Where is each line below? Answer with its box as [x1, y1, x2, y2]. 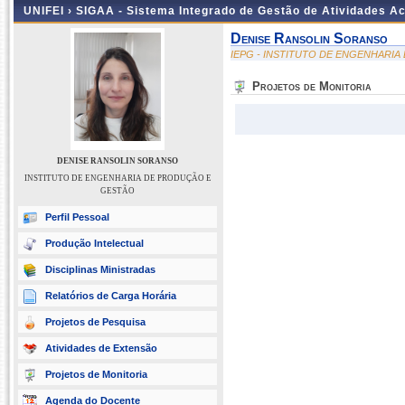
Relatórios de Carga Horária [45, 290, 176, 301]
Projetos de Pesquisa [45, 316, 146, 327]
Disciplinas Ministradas [45, 264, 155, 275]
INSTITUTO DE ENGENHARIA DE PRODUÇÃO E [24, 174, 212, 183]
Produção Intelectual [45, 238, 144, 249]
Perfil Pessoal [45, 212, 109, 222]
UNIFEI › [24, 5, 76, 17]
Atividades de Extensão [45, 343, 157, 353]
